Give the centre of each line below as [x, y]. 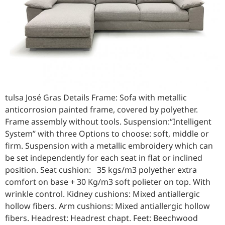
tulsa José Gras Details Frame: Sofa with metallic [96, 98]
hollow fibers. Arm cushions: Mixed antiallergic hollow [107, 206]
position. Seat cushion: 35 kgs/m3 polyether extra [101, 170]
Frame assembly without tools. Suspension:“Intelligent [108, 122]
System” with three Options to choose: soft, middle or [107, 134]
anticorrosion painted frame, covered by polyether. [101, 110]
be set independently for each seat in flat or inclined [104, 158]
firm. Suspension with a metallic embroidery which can [109, 146]
